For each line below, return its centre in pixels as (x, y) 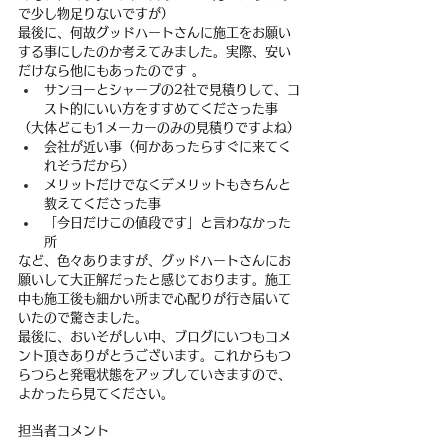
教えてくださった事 (102, 203)
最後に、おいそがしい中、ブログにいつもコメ (154, 336)
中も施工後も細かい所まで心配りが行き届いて (154, 298)
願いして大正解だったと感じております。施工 (154, 279)
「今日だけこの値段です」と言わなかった (167, 222)
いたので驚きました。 (83, 317)
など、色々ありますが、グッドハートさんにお (154, 260)
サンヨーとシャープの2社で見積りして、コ (172, 89)
